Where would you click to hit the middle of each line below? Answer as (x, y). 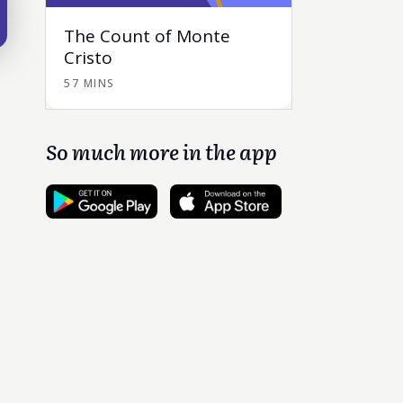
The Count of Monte (147, 36)
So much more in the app (161, 151)
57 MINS (90, 83)
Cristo (88, 58)
